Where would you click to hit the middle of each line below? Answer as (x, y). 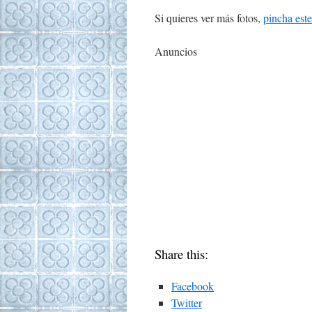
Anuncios (176, 51)
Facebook (193, 286)
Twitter (187, 303)
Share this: (181, 254)
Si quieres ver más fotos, (209, 18)
